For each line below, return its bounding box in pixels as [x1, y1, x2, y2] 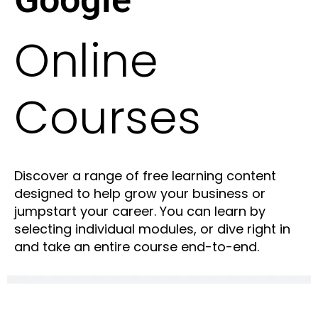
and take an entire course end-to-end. [14, 238, 259, 256]
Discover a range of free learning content [14, 167, 276, 185]
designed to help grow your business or [14, 185, 265, 203]
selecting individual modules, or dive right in [14, 220, 290, 238]
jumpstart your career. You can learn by [14, 202, 265, 221]
